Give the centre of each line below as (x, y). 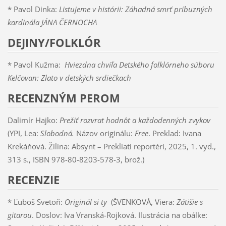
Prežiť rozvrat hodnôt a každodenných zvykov (134, 120)
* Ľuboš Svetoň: (36, 202)
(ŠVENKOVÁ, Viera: (143, 202)
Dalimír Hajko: (32, 120)
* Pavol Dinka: (33, 9)
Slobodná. (57, 133)
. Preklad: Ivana (175, 133)
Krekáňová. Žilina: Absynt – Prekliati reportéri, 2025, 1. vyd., (111, 147)
